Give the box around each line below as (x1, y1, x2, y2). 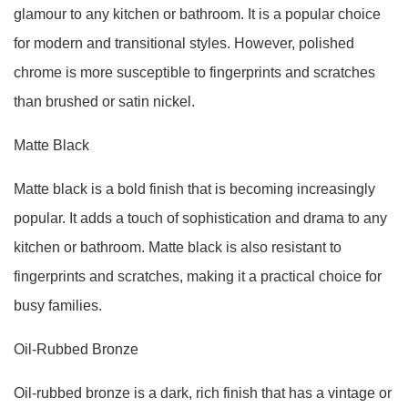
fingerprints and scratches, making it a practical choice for (14, 269, 382, 284)
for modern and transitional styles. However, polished (14, 36, 354, 51)
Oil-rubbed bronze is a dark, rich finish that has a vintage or (14, 385, 392, 401)
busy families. (14, 298, 102, 313)
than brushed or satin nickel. (14, 94, 195, 109)
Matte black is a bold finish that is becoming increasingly (14, 181, 375, 197)
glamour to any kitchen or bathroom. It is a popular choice (14, 6, 381, 22)
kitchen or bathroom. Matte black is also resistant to (14, 240, 342, 255)
